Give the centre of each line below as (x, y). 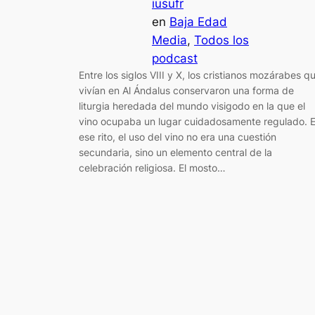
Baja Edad (198, 21)
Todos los (221, 40)
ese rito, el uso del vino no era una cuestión (178, 136)
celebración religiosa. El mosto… (152, 167)
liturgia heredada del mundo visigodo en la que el (192, 105)
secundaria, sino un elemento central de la (175, 152)
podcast (175, 58)
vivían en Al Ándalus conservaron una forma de (186, 90)
